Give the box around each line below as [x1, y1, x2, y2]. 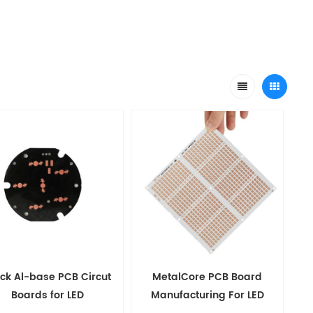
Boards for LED [10, 287, 84, 304]
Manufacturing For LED [150, 287, 264, 304]
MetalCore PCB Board [152, 269, 263, 286]
